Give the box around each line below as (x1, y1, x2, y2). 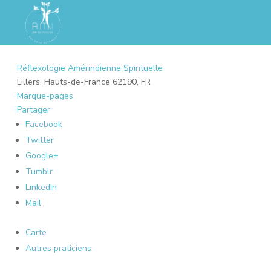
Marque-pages (17, 90, 73, 102)
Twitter (25, 134, 54, 146)
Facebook (25, 119, 62, 130)
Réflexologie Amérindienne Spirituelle (17, 62, 163, 74)
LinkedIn (25, 181, 57, 193)
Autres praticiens (25, 243, 91, 254)
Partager (17, 104, 50, 116)
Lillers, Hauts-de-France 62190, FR (17, 76, 151, 88)
